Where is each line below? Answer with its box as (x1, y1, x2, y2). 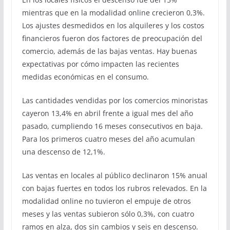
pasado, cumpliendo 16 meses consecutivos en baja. (22, 121, 203, 131)
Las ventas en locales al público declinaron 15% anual (22, 170, 207, 180)
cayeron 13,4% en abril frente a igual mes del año (22, 108, 193, 118)
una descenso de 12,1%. (22, 146, 105, 157)
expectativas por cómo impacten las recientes (22, 59, 179, 69)
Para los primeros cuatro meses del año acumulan (22, 133, 195, 144)
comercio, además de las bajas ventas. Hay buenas (22, 46, 197, 56)
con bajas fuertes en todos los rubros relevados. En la (22, 183, 207, 193)
